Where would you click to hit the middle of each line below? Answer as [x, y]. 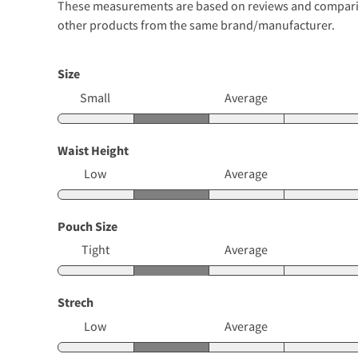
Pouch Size [88, 227]
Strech [76, 302]
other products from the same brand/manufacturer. [196, 25]
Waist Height [93, 150]
